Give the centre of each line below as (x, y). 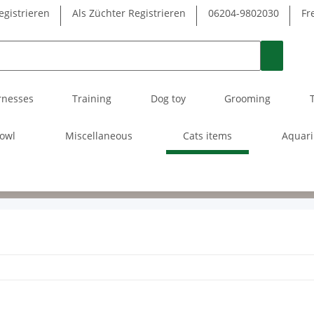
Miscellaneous (99, 135)
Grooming (248, 98)
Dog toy (168, 98)
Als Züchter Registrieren (129, 13)
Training (92, 98)
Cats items (207, 135)
